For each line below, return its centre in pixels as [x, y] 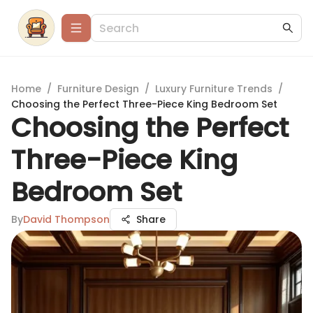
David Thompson [66, 219]
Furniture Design [98, 89]
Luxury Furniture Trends [214, 89]
